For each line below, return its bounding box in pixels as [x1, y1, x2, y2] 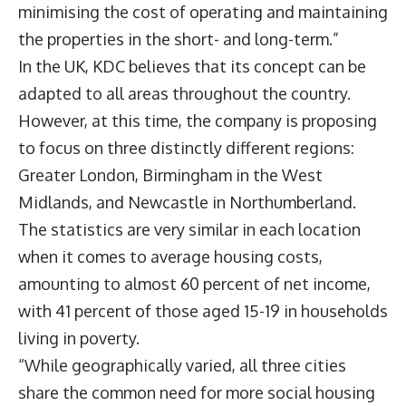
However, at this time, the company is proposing [18, 111, 377, 131]
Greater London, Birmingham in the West [18, 165, 323, 186]
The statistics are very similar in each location [18, 219, 361, 240]
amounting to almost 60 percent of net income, [18, 274, 371, 295]
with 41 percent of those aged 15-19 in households [18, 301, 388, 322]
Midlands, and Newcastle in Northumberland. [18, 192, 356, 213]
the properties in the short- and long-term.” [18, 29, 343, 50]
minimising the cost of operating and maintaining [18, 2, 388, 23]
